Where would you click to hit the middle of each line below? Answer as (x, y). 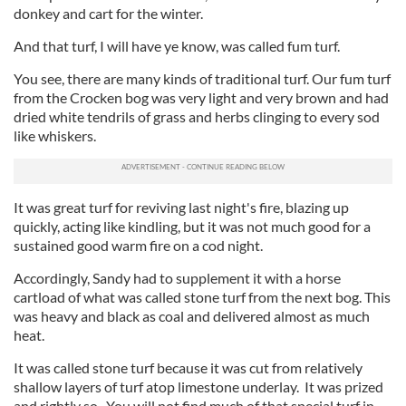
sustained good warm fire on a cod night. (138, 245)
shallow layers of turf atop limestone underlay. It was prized (198, 387)
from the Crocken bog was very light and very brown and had (201, 97)
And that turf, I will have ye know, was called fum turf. (177, 46)
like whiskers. (55, 135)
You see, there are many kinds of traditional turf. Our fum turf (202, 78)
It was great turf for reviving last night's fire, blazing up (181, 207)
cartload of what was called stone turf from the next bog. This (202, 297)
